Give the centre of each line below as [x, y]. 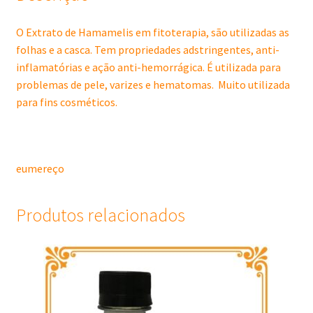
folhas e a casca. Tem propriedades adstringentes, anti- [147, 50]
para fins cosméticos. [66, 102]
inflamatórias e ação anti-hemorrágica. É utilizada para [148, 67]
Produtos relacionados [100, 216]
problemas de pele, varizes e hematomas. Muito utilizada [153, 85]
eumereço [40, 169]
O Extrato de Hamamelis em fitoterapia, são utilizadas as [152, 32]
